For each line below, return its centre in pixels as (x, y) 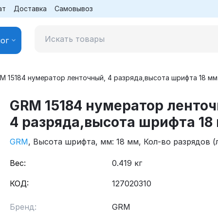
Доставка (30, 9)
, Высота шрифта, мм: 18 (76, 142)
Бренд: (23, 207)
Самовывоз (74, 9)
